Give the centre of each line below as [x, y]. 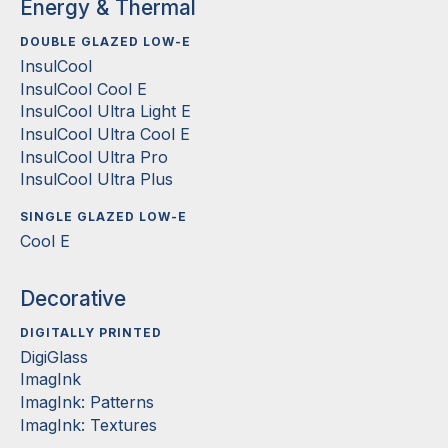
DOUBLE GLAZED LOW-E [105, 42]
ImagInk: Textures [88, 424]
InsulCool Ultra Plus [96, 179]
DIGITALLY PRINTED [91, 333]
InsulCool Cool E [83, 88]
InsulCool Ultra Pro [94, 156]
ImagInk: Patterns [87, 402]
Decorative [73, 299]
